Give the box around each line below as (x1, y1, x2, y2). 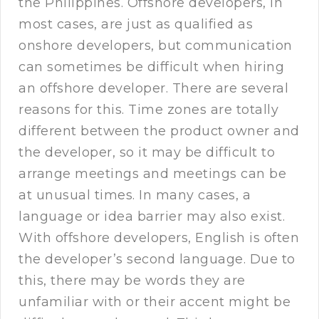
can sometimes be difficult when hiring (19, 59, 284, 75)
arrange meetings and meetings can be (19, 166, 286, 182)
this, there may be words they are (19, 273, 246, 289)
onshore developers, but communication (19, 38, 293, 54)
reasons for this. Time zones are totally (19, 102, 278, 118)
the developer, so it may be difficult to (19, 145, 275, 161)
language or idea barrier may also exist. (19, 209, 285, 225)
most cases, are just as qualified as (19, 16, 253, 33)
